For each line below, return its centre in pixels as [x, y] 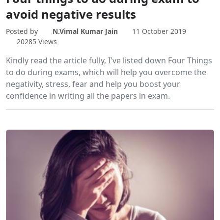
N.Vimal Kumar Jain [85, 31]
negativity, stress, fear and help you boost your [93, 84]
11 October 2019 [159, 31]
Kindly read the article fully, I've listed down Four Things [109, 60]
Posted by [23, 31]
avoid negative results [71, 14]
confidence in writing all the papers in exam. [88, 96]
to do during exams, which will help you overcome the [106, 72]
